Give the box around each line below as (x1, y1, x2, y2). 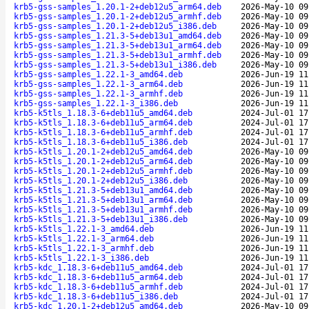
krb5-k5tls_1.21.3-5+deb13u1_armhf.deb (14, 204, 192, 215)
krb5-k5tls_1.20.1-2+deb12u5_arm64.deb (14, 156, 192, 166)
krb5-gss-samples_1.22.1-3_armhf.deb (14, 88, 183, 99)
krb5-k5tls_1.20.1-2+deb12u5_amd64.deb (14, 146, 192, 157)
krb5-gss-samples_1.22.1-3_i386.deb (14, 98, 178, 108)
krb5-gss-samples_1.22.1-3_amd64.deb (14, 69, 183, 79)
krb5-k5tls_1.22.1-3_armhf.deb (14, 243, 154, 253)
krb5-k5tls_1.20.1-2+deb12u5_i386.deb (14, 175, 188, 186)
